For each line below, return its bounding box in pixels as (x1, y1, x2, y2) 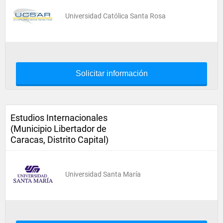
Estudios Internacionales (10, 112, 108, 123)
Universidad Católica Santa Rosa (65, 12, 166, 20)
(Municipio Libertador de (10, 123, 107, 134)
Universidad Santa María (65, 170, 141, 178)
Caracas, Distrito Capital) (10, 134, 109, 145)
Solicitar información (75, 69, 148, 78)
